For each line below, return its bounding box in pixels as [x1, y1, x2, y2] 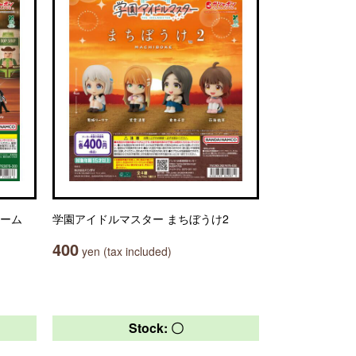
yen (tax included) [79, 243, 172, 259]
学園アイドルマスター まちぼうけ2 [52, 211, 229, 226]
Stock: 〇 [128, 319, 184, 337]
